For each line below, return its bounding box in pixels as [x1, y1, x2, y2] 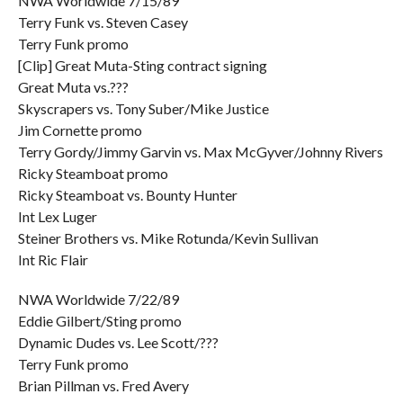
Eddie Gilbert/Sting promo [17, 312, 182, 329]
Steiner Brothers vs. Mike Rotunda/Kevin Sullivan [17, 229, 318, 246]
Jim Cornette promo [17, 121, 142, 139]
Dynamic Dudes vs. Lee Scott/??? [17, 334, 219, 351]
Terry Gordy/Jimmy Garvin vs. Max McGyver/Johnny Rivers [17, 143, 383, 160]
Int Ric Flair [17, 251, 88, 268]
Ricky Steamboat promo [17, 165, 168, 182]
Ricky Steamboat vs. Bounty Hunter [17, 186, 237, 203]
